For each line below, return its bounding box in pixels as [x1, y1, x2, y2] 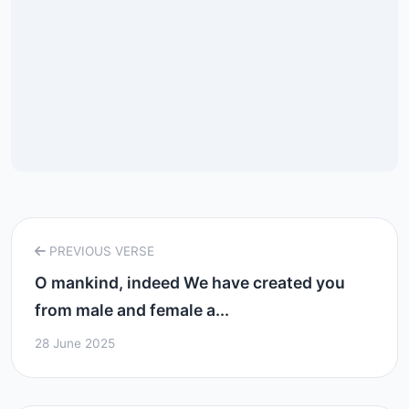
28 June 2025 [35, 336, 115, 351]
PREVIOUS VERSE [46, 244, 154, 258]
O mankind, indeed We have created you [35, 273, 345, 292]
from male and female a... [35, 300, 229, 320]
